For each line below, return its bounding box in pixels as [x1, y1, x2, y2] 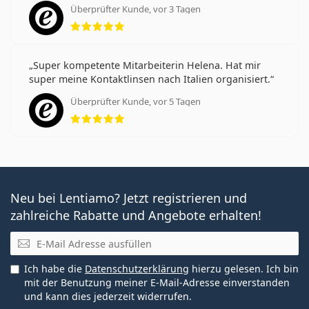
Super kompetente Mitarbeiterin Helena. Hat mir [33, 58, 261, 72]
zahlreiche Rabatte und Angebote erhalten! [10, 206, 261, 223]
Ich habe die [24, 262, 85, 276]
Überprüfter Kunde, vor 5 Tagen [70, 94, 201, 108]
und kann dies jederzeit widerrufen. [24, 290, 192, 303]
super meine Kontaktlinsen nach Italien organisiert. [29, 72, 270, 86]
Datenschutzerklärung [85, 262, 189, 276]
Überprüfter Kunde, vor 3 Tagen [70, 2, 201, 15]
